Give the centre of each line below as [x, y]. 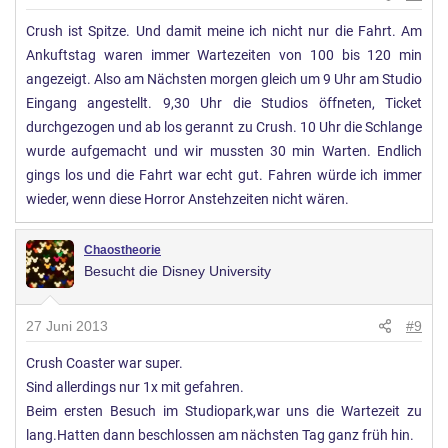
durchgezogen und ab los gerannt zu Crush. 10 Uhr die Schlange [224, 127]
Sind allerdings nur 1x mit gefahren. [135, 387]
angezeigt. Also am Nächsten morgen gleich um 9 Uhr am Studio [224, 79]
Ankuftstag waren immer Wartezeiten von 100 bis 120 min [224, 55]
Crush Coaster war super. [104, 363]
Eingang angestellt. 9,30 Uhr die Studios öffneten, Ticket [224, 103]
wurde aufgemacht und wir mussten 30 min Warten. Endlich [224, 151]
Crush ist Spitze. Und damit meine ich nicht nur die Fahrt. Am [224, 31]
